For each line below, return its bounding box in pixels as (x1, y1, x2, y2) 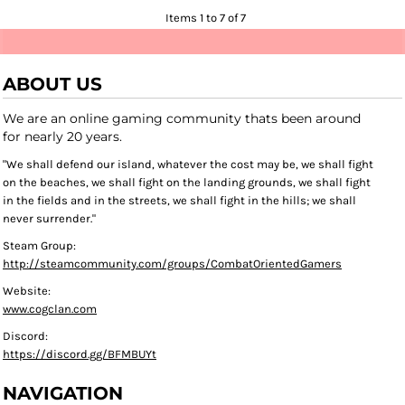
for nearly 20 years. (3, 128, 126, 146)
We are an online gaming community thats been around (3, 110, 361, 127)
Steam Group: (3, 239, 76, 253)
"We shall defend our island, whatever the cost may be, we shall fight (3, 157, 373, 172)
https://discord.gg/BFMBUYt (3, 347, 156, 362)
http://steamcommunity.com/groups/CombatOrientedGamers (3, 257, 342, 271)
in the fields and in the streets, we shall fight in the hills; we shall (3, 193, 356, 208)
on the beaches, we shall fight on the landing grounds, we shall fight (3, 175, 371, 190)
